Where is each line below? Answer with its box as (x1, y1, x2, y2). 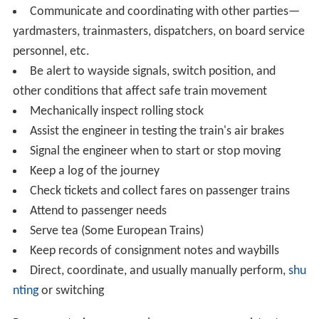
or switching (38, 283, 104, 298)
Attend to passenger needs (29, 204, 167, 218)
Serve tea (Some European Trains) (29, 224, 204, 238)
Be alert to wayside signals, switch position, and (29, 64, 276, 78)
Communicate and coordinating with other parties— (29, 4, 300, 19)
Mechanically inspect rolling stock (29, 104, 204, 118)
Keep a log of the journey (29, 164, 159, 178)
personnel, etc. (12, 44, 90, 58)
